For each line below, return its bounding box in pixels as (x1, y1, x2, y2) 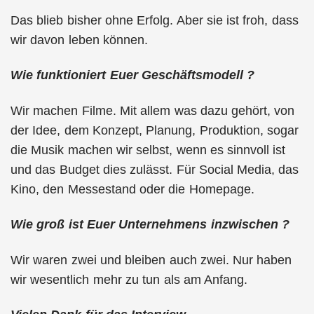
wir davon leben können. (11, 32, 148, 47)
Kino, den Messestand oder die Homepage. (11, 182, 254, 196)
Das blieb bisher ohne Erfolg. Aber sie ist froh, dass (11, 13, 299, 27)
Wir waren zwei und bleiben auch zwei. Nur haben (11, 252, 292, 267)
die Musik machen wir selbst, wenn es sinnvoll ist (11, 142, 286, 157)
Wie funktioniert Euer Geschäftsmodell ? (11, 68, 255, 82)
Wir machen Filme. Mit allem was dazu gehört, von (11, 103, 295, 118)
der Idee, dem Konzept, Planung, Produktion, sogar (11, 123, 299, 137)
